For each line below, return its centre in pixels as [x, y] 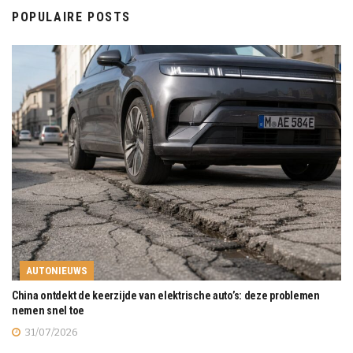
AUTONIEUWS [57, 270]
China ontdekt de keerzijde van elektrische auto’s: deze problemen [166, 295]
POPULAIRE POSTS [71, 17]
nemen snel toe [48, 310]
